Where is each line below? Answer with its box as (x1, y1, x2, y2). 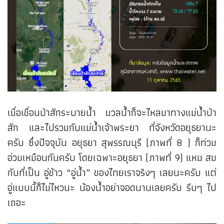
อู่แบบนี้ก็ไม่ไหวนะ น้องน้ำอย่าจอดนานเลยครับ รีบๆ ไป (7, 179, 216, 195)
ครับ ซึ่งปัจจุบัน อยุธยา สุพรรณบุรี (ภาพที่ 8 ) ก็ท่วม (7, 134, 216, 150)
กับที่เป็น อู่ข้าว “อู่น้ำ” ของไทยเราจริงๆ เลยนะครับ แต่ (7, 164, 216, 180)
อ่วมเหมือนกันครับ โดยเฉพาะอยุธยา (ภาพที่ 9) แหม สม (7, 149, 216, 165)
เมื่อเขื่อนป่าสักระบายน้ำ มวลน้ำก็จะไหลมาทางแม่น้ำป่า (7, 104, 216, 120)
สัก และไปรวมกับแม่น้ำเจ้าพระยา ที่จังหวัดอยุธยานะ (7, 119, 216, 135)
